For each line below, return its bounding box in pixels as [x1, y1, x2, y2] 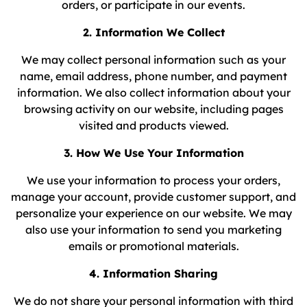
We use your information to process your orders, [27, 173, 280, 187]
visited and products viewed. [78, 119, 229, 132]
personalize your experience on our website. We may [15, 206, 292, 220]
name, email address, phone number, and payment [20, 69, 287, 83]
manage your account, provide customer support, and [11, 190, 296, 204]
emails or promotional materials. [68, 239, 239, 253]
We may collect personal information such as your [21, 53, 286, 66]
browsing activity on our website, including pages [23, 102, 284, 116]
